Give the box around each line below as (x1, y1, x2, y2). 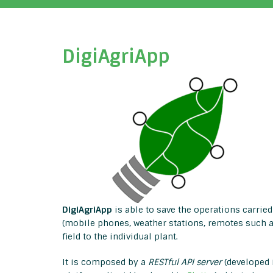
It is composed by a (62, 257, 148, 268)
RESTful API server (148, 257, 222, 268)
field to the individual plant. (62, 231, 178, 243)
